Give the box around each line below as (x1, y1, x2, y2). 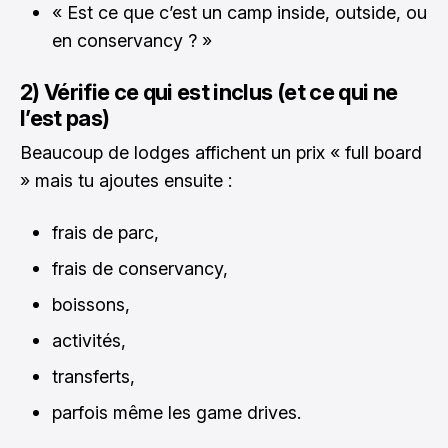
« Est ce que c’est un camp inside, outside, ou (52, 2, 427, 24)
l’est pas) (20, 105, 110, 132)
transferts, (52, 366, 135, 388)
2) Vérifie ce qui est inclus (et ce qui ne (20, 79, 398, 106)
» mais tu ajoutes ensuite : (20, 170, 232, 192)
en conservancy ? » (52, 30, 212, 52)
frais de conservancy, (52, 258, 228, 280)
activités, (52, 330, 126, 352)
